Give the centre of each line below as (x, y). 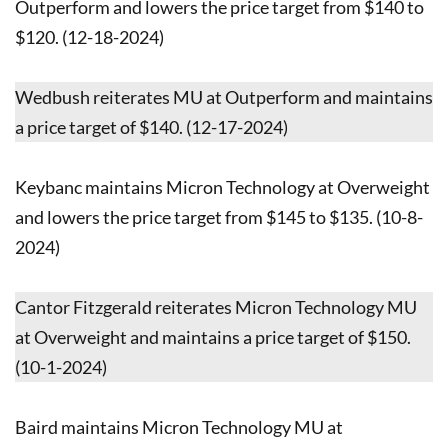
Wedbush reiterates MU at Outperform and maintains (224, 96)
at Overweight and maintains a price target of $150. (213, 336)
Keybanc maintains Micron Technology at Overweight (222, 186)
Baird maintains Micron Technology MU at (179, 426)
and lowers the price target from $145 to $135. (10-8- (219, 216)
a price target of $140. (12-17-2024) (151, 126)
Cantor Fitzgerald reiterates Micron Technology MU (216, 306)
